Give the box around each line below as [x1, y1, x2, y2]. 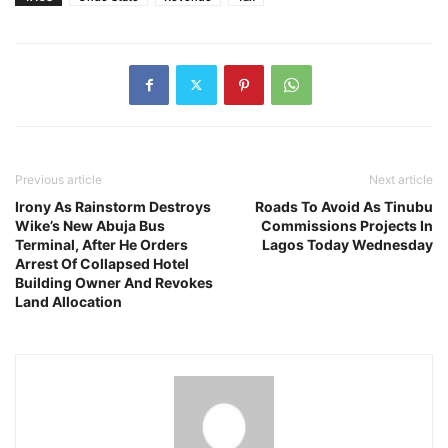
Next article [369, 171, 433, 187]
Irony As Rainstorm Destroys [15, 197, 211, 215]
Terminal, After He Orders [15, 235, 188, 253]
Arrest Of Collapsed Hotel [15, 254, 189, 272]
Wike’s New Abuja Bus [15, 216, 165, 234]
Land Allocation [15, 292, 122, 310]
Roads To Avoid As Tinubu [255, 197, 433, 215]
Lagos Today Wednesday [262, 235, 433, 253]
